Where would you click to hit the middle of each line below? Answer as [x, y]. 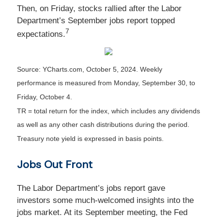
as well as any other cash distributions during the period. [103, 125]
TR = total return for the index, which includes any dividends [108, 111]
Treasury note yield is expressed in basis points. [90, 139]
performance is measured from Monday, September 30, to [106, 83]
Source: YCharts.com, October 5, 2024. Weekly [90, 69]
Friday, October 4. [45, 97]
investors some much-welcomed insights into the [105, 200]
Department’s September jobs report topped [96, 20]
